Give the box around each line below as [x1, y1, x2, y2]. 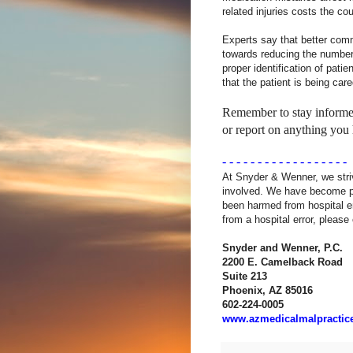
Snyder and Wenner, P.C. [222, 242, 343, 255]
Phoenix [222, 284, 262, 297]
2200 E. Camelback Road [222, 256, 343, 269]
